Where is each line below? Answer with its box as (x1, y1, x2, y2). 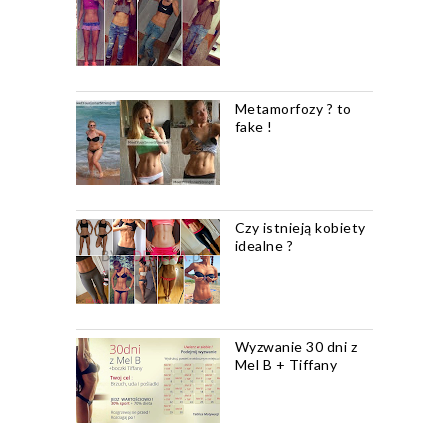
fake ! (234, 117, 273, 135)
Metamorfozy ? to (234, 99, 352, 117)
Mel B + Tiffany (234, 355, 337, 373)
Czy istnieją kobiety (234, 218, 366, 236)
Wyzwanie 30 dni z (234, 337, 357, 355)
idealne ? (234, 236, 293, 254)
